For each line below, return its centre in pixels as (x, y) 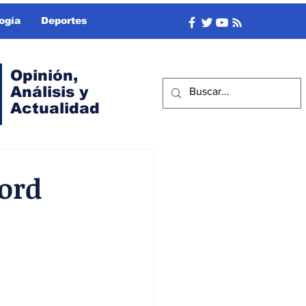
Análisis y (49, 92)
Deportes (64, 20)
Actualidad (55, 108)
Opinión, (44, 75)
